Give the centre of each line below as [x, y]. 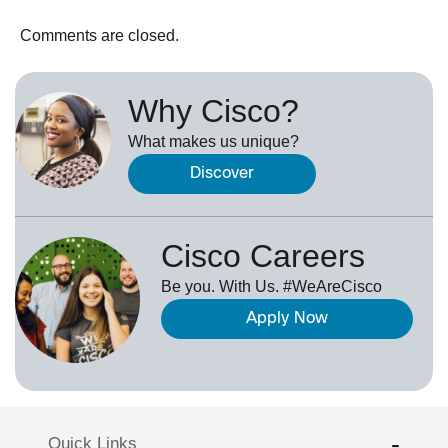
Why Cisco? [213, 111]
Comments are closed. [99, 36]
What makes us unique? [213, 142]
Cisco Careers [263, 256]
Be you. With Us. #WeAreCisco [272, 287]
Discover [222, 174]
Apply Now [287, 319]
